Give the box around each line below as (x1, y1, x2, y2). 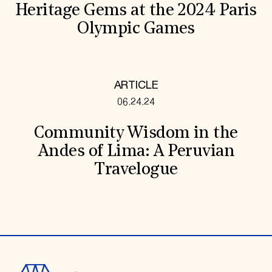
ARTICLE (114, 79, 158, 93)
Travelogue (94, 161, 178, 178)
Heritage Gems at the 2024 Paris (15, 2, 257, 20)
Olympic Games (77, 21, 195, 38)
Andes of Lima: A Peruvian (37, 143, 235, 160)
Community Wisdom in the (34, 124, 238, 142)
